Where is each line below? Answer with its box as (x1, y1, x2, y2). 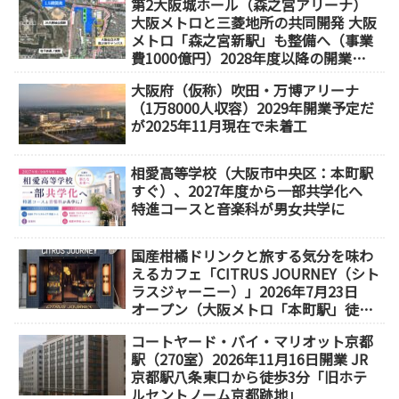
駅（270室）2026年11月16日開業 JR (131, 347, 369, 370)
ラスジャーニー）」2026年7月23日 (131, 280, 373, 302)
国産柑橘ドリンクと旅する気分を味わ (131, 244, 374, 266)
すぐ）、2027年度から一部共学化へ (131, 179, 378, 201)
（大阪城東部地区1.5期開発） (131, 64, 322, 86)
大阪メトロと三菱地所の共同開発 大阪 (131, 11, 349, 33)
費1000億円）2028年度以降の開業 (131, 46, 353, 69)
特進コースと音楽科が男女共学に (131, 197, 346, 219)
